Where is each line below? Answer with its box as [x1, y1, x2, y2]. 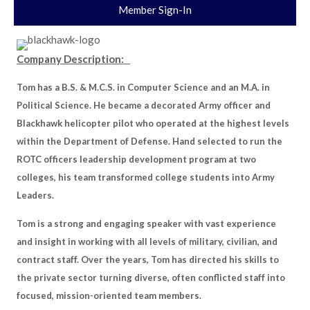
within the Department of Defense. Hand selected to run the [17, 136, 282, 147]
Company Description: [17, 53, 130, 65]
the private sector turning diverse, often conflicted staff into [17, 272, 285, 283]
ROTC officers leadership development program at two [17, 154, 256, 165]
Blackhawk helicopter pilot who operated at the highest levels [17, 118, 289, 129]
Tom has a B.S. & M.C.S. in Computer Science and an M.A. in [17, 82, 270, 93]
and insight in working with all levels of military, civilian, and [17, 236, 277, 247]
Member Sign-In [118, 3, 192, 16]
